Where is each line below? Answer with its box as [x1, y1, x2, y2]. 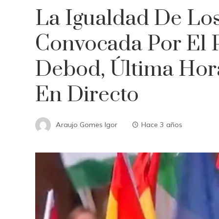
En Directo [35, 82, 139, 108]
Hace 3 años [141, 120, 182, 129]
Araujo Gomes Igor [56, 120, 117, 129]
